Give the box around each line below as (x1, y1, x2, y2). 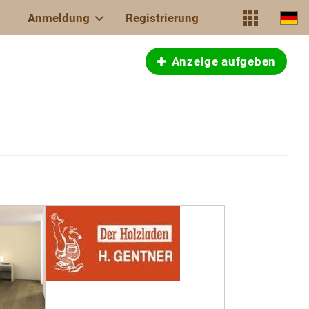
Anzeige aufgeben (171, 54, 276, 68)
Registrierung (126, 10, 199, 25)
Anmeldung (28, 10, 90, 25)
